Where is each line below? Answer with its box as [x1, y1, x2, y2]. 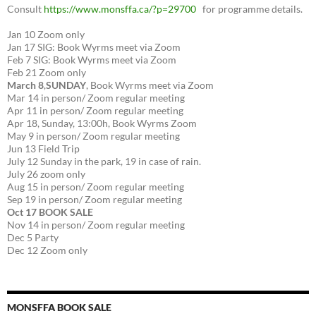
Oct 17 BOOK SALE [7, 206, 93, 219]
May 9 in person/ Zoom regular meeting [7, 130, 180, 142]
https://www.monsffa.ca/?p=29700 [44, 3, 198, 16]
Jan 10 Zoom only [7, 28, 85, 41]
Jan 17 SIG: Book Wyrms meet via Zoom [7, 41, 181, 54]
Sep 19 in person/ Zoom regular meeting [7, 193, 182, 206]
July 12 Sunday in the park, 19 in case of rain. [7, 155, 201, 168]
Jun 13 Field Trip [7, 142, 80, 155]
